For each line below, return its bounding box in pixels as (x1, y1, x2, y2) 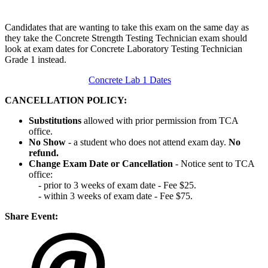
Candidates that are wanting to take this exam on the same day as (5, 22, 249, 33)
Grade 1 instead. (5, 54, 71, 65)
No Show (29, 137, 68, 148)
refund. (29, 148, 59, 159)
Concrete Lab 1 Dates (89, 75, 171, 86)
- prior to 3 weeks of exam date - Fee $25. (29, 180, 196, 191)
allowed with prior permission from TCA (81, 115, 238, 126)
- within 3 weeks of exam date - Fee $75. (29, 191, 193, 202)
